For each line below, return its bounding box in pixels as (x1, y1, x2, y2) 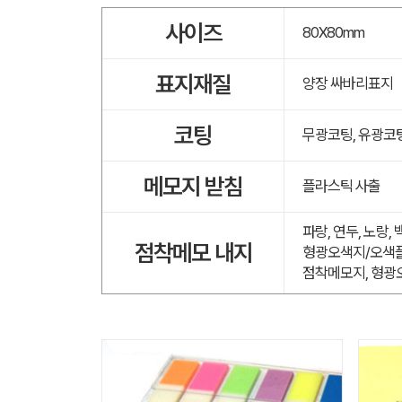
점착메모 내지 (134, 239, 252, 267)
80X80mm (302, 23, 364, 41)
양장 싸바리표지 (302, 74, 393, 92)
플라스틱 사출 (302, 177, 380, 195)
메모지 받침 (144, 172, 242, 200)
